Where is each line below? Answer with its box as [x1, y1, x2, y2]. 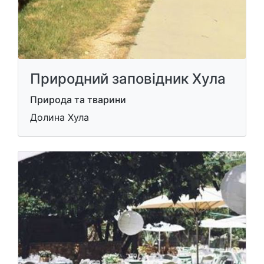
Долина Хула [30, 111, 89, 123]
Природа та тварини [30, 94, 126, 105]
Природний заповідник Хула [30, 70, 226, 87]
